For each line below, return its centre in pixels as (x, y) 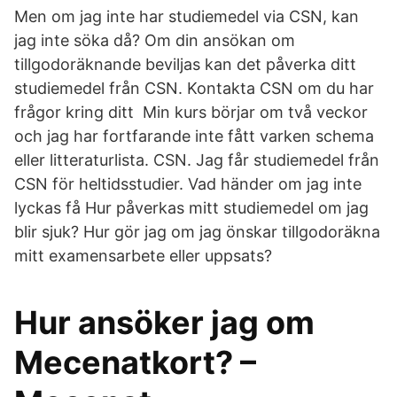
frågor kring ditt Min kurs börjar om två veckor (191, 112)
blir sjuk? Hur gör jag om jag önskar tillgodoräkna (197, 232)
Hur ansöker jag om (164, 323)
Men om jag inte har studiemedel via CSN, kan (187, 16)
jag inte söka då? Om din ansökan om (155, 40)
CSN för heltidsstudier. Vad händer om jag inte (188, 184)
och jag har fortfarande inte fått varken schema (194, 136)
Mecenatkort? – (135, 362)
